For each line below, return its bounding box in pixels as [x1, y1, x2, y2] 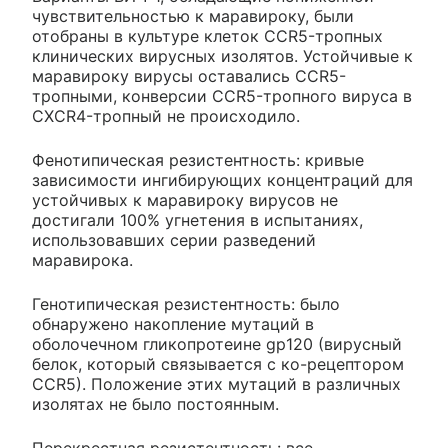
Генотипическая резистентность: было [32, 294, 340, 315]
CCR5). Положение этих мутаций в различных [32, 374, 401, 395]
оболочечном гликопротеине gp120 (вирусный [32, 334, 402, 355]
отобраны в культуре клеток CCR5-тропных [32, 26, 383, 47]
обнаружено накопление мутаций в [32, 314, 314, 335]
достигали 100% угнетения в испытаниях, [32, 210, 363, 231]
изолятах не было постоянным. [32, 394, 279, 415]
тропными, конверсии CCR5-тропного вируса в [32, 86, 412, 107]
